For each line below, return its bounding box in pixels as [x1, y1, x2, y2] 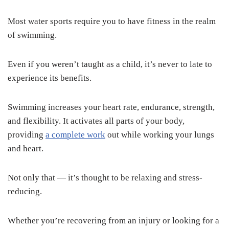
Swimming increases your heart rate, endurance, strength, [8, 102, 215, 112]
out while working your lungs [105, 130, 214, 140]
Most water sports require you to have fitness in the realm [8, 16, 216, 27]
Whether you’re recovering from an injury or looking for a [8, 216, 219, 226]
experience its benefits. [8, 73, 91, 83]
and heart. [8, 144, 45, 154]
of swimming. [8, 30, 57, 40]
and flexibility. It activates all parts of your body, [8, 116, 185, 126]
